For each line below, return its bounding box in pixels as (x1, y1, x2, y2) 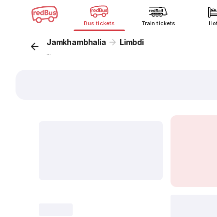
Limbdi (119, 37, 144, 47)
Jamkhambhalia (46, 37, 106, 47)
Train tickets (141, 20, 175, 27)
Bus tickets (84, 20, 115, 27)
